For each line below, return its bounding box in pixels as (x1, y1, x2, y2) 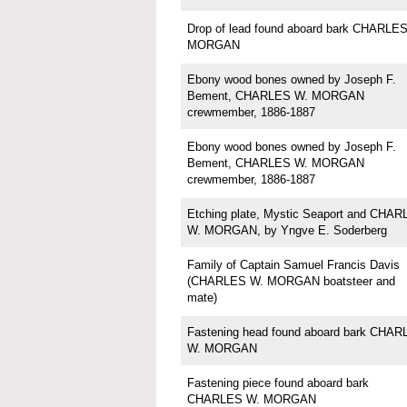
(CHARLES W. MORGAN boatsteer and (186, 274, 395, 289)
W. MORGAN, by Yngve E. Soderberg (186, 223, 387, 238)
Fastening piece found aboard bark (186, 376, 369, 391)
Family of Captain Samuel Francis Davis (186, 258, 400, 273)
